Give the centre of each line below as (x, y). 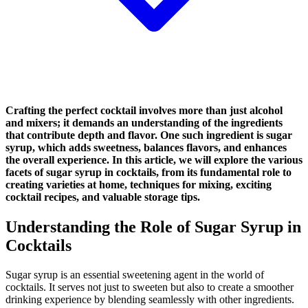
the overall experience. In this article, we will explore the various (154, 159)
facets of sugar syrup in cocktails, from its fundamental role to (148, 172)
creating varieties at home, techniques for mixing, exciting (139, 184)
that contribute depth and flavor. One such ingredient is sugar (149, 135)
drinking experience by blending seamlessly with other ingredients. (150, 299)
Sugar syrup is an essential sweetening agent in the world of (135, 274)
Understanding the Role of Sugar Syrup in (153, 227)
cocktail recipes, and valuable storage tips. (103, 197)
